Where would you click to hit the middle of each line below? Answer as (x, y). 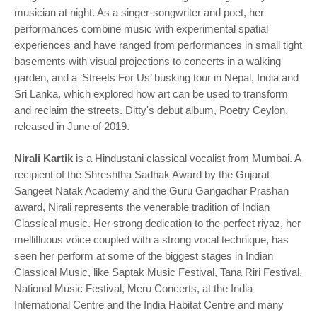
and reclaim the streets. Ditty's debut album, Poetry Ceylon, (151, 110)
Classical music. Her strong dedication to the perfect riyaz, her (157, 223)
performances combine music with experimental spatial (141, 29)
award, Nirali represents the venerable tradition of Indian (142, 207)
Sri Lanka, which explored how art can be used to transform (151, 94)
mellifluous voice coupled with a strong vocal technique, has (151, 240)
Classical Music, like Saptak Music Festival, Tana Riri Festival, (158, 272)
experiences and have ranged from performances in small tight (158, 45)
